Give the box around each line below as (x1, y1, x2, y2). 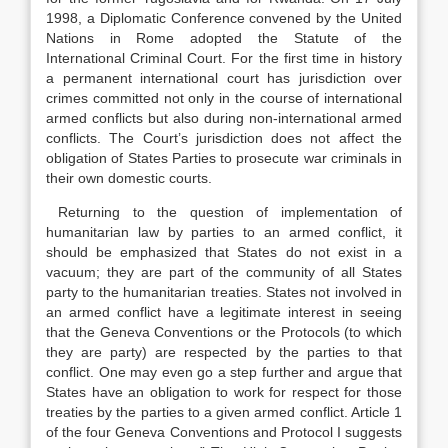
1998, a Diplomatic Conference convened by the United (46, 10, 402, 26)
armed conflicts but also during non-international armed (46, 110, 402, 126)
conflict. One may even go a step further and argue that (46, 364, 402, 380)
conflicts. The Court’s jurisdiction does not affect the (46, 130, 402, 146)
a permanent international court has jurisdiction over (46, 70, 402, 86)
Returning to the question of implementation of (46, 204, 402, 220)
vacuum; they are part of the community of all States (46, 264, 402, 280)
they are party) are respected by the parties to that (46, 344, 402, 360)
